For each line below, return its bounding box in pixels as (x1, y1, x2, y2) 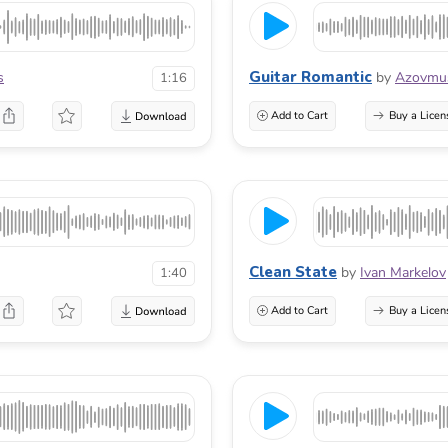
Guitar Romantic (249, 66, 372, 87)
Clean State (249, 261, 337, 282)
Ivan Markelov (360, 262, 446, 282)
